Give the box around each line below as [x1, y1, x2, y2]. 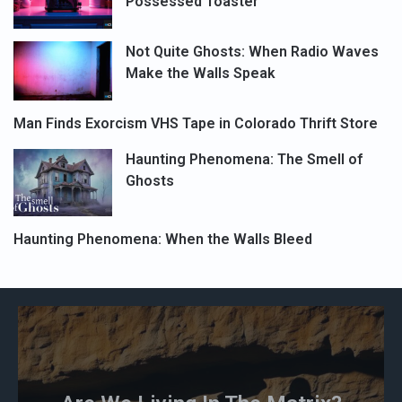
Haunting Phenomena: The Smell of [126, 150, 363, 168]
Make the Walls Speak [126, 64, 275, 82]
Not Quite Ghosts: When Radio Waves [126, 42, 379, 60]
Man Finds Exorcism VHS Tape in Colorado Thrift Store [13, 114, 378, 132]
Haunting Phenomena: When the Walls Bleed [13, 230, 312, 248]
